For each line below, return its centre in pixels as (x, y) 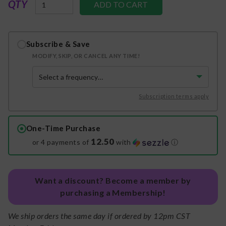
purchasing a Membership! (113, 193)
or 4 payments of (62, 142)
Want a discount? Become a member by (113, 181)
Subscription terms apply (174, 96)
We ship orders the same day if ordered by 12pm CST (99, 215)
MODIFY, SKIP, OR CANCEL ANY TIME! (86, 56)
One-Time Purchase (64, 128)
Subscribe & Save (58, 44)
